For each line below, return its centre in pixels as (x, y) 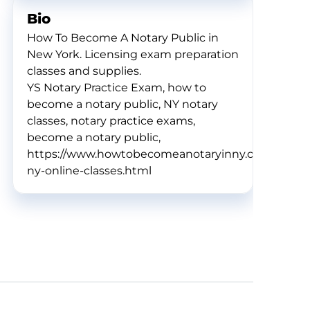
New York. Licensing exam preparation (133, 54)
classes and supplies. (84, 71)
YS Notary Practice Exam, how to (117, 88)
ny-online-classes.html (89, 171)
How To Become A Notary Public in (123, 38)
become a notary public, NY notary (122, 104)
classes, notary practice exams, (111, 121)
